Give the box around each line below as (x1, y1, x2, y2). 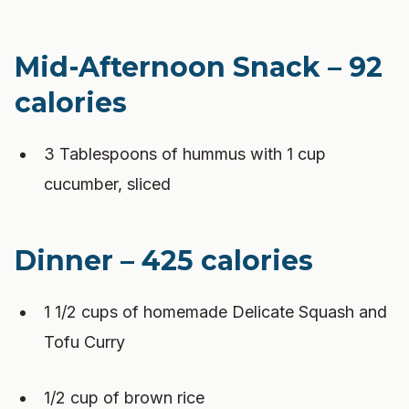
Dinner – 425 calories (15, 244, 313, 278)
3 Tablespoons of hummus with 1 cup (44, 144, 326, 163)
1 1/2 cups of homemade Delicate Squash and (44, 302, 387, 321)
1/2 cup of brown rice (44, 388, 204, 407)
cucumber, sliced (44, 174, 171, 194)
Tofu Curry (44, 332, 125, 351)
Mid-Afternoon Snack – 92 (15, 50, 383, 84)
